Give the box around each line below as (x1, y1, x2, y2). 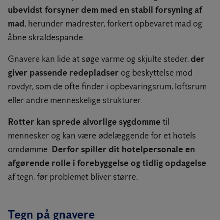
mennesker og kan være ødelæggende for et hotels (8, 130, 196, 141)
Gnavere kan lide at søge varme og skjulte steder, (8, 53, 191, 64)
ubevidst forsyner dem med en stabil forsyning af (8, 4, 202, 15)
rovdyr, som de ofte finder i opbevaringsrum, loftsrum (8, 81, 207, 92)
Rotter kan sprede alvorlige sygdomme (8, 116, 161, 127)
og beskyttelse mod (119, 67, 192, 78)
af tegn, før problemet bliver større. (8, 171, 138, 182)
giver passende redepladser (8, 67, 119, 78)
